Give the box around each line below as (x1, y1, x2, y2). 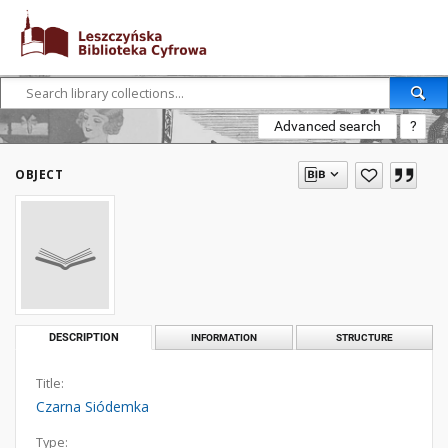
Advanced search (274, 118, 381, 134)
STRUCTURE (335, 331, 393, 343)
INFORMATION (190, 331, 257, 343)
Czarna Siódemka (36, 397, 149, 416)
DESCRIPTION (48, 331, 119, 344)
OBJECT (15, 166, 63, 183)
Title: (36, 375, 64, 392)
